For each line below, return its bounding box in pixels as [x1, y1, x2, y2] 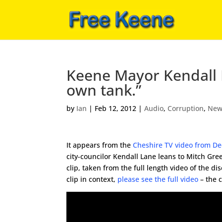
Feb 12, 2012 [95, 104, 137, 113]
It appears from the [66, 140, 133, 150]
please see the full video [117, 174, 199, 184]
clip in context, [66, 174, 118, 184]
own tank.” [66, 80, 142, 100]
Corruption [167, 104, 204, 113]
